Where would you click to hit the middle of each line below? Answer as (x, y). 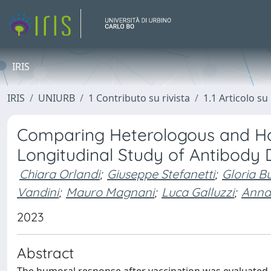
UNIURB (57, 98)
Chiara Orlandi (60, 174)
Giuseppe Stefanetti (161, 174)
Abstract (45, 253)
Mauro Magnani (110, 192)
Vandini (38, 192)
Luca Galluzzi (198, 192)
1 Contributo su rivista (139, 98)
